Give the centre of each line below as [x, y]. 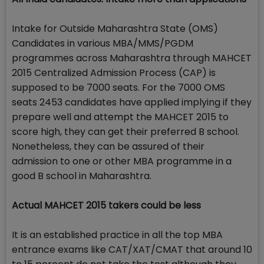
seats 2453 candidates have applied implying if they [132, 103]
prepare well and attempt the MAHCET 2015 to [120, 117]
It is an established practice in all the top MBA [117, 235]
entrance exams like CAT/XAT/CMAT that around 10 [132, 250]
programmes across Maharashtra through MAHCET [132, 58]
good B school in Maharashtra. [82, 176]
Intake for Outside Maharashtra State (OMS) [115, 29]
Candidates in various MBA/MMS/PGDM [103, 44]
